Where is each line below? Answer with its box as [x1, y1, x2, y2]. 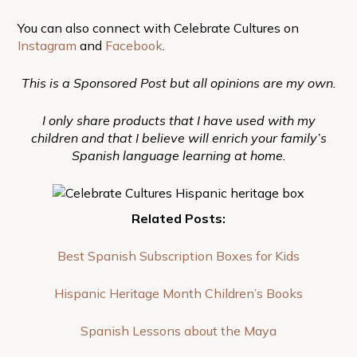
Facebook [104, 37, 163, 53]
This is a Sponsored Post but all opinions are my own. [21, 74, 336, 91]
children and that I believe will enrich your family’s [30, 129, 327, 146]
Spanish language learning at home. [71, 147, 286, 163]
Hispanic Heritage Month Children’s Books [54, 284, 303, 301]
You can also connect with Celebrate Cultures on [17, 19, 299, 36]
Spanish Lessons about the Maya [80, 322, 277, 339]
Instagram [17, 37, 76, 53]
